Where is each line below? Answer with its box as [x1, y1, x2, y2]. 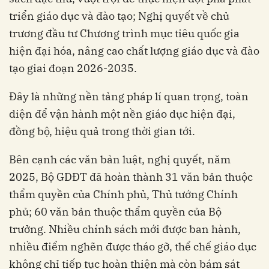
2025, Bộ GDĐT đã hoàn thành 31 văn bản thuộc [9, 170, 253, 184]
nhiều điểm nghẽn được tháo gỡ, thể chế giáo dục [9, 240, 256, 254]
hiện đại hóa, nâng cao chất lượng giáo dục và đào [9, 44, 259, 58]
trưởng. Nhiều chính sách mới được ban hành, [9, 222, 241, 237]
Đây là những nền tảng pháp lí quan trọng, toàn [9, 89, 249, 104]
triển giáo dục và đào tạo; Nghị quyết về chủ [9, 9, 229, 23]
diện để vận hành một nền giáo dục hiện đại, [9, 107, 235, 121]
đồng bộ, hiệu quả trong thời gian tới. [9, 124, 195, 139]
